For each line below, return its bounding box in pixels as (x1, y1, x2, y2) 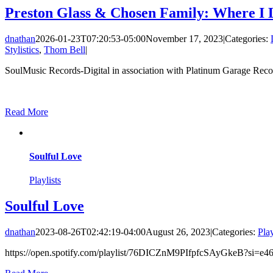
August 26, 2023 (146, 226, 210, 237)
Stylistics (5, 44, 39, 55)
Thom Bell (44, 44, 85, 55)
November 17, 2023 (146, 33, 223, 44)
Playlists (29, 175, 61, 186)
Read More (5, 106, 48, 117)
